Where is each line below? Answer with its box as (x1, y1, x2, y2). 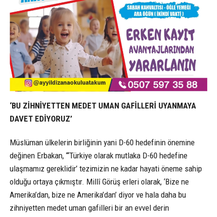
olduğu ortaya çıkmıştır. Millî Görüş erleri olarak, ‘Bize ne (10, 177, 189, 187)
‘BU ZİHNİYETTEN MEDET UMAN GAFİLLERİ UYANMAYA (10, 101, 196, 111)
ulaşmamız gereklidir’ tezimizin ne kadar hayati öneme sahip (10, 164, 202, 174)
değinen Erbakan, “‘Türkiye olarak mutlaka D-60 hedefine (10, 151, 187, 161)
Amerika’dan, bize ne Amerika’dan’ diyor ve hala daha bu (10, 190, 186, 200)
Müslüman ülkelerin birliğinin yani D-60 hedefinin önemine (10, 138, 195, 148)
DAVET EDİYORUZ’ (10, 114, 72, 124)
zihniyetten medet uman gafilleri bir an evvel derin (10, 203, 169, 213)
